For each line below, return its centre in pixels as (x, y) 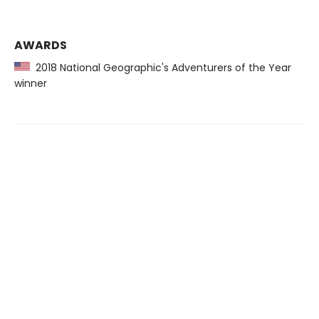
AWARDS (41, 45)
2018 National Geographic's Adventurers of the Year (161, 68)
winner (31, 83)
